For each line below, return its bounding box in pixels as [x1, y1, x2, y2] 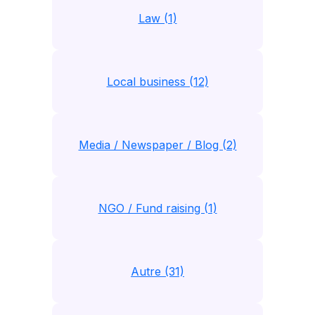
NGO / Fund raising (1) [98, 201, 217, 215]
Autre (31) [131, 264, 184, 278]
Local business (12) [106, 75, 209, 89]
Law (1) [138, 11, 177, 25]
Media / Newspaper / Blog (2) [78, 138, 237, 152]
